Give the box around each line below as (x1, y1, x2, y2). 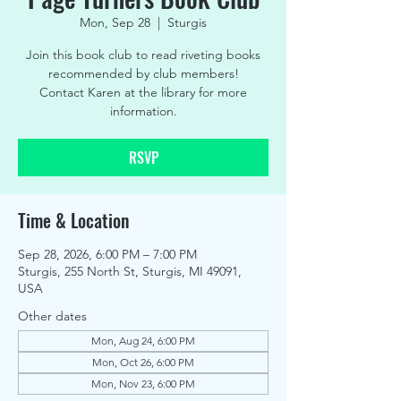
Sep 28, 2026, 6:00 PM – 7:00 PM (18, 246, 197, 262)
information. (109, 103, 177, 119)
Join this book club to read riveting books (26, 47, 260, 63)
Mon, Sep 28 (80, 14, 150, 30)
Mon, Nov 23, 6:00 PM (91, 377, 195, 390)
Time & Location (18, 207, 129, 234)
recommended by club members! (47, 65, 239, 81)
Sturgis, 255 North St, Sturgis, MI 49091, (18, 263, 242, 279)
